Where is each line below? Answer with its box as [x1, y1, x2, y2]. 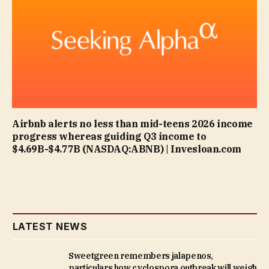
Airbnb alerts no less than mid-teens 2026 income [12, 118, 253, 130]
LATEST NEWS [13, 220, 88, 233]
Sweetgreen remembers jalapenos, [68, 250, 214, 262]
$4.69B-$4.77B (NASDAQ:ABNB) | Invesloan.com [12, 143, 241, 156]
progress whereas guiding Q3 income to [12, 130, 207, 143]
